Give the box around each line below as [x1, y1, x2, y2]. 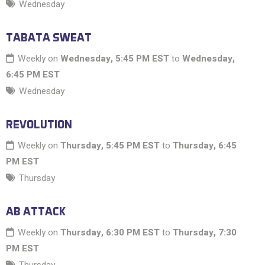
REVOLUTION [6, 117, 72, 132]
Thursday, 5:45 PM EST [60, 139, 160, 153]
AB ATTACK [6, 204, 66, 219]
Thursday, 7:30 [173, 226, 237, 240]
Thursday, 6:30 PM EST [60, 226, 160, 240]
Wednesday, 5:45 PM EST [60, 52, 169, 66]
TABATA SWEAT [6, 30, 92, 45]
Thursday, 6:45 [173, 139, 237, 153]
